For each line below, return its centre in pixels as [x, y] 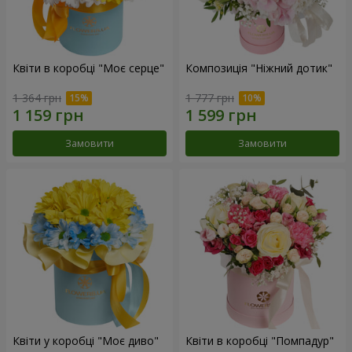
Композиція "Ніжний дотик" [259, 68]
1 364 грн [37, 98]
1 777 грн [210, 98]
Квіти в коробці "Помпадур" [260, 341]
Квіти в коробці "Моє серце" [88, 68]
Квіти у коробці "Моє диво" [86, 341]
